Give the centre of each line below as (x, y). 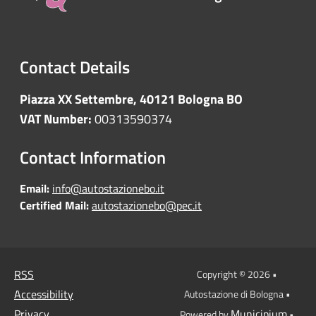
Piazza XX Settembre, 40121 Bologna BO (131, 99)
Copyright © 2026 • (237, 274)
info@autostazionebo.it (108, 189)
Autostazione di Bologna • (237, 294)
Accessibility (44, 294)
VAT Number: (57, 119)
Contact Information (93, 158)
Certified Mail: (54, 206)
